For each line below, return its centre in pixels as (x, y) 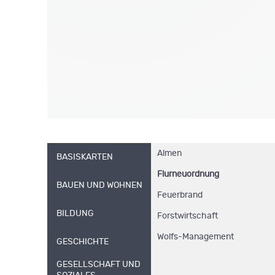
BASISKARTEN (85, 157)
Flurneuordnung (188, 174)
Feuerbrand (180, 195)
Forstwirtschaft (187, 216)
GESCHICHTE (83, 242)
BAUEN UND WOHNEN (99, 185)
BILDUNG (75, 214)
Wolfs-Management (195, 237)
